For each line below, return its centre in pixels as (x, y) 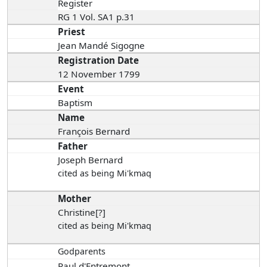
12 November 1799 (100, 74)
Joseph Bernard (91, 160)
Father (73, 146)
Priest (72, 32)
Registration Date (99, 60)
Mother (75, 199)
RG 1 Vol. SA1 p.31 (98, 17)
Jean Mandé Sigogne (103, 46)
